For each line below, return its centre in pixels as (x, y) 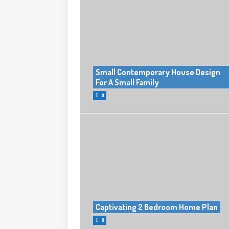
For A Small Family (127, 82)
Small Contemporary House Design (158, 72)
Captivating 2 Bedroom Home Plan (157, 207)
